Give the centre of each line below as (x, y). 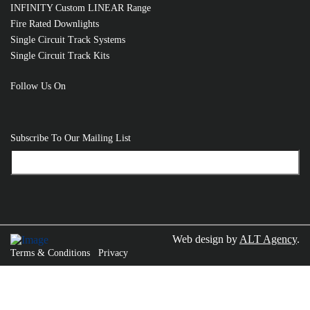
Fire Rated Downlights (55, 24)
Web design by (206, 239)
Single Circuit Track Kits (60, 56)
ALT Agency (268, 239)
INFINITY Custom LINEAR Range (81, 8)
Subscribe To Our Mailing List (71, 138)
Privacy (113, 253)
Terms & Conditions (50, 253)
